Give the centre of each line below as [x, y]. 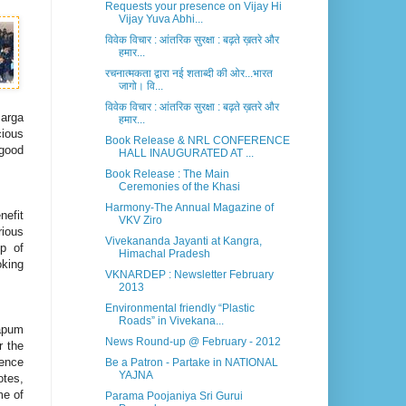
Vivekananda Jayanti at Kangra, [183, 242]
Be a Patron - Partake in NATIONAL [191, 363]
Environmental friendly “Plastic [179, 309]
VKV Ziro [140, 221]
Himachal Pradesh [164, 254]
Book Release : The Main [167, 174]
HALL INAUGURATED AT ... [186, 154]
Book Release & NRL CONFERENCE [197, 141]
